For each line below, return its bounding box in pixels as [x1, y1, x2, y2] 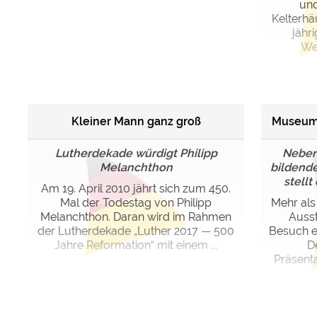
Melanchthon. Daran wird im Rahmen [40, 210, 231, 224]
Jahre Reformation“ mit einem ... [54, 238, 217, 252]
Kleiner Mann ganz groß [71, 114, 201, 128]
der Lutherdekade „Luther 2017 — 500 [38, 224, 234, 238]
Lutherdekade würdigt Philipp [54, 146, 217, 160]
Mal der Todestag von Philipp [60, 196, 212, 209]
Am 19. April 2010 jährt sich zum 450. [41, 182, 231, 195]
